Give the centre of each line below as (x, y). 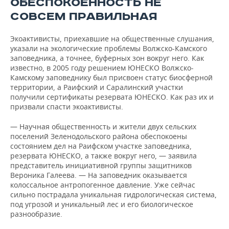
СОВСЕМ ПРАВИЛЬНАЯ (84, 17)
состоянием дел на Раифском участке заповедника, (101, 146)
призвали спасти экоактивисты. (67, 107)
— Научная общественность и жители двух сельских (103, 127)
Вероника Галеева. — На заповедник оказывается (99, 175)
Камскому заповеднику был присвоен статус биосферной (111, 77)
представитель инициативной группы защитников (101, 165)
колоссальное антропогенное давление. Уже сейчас (103, 185)
